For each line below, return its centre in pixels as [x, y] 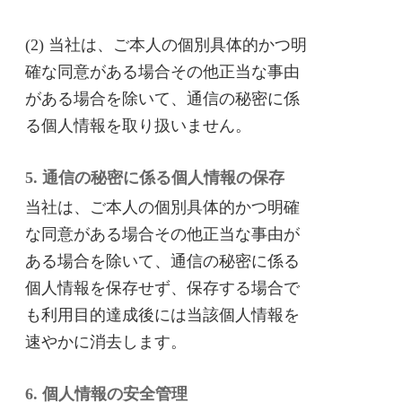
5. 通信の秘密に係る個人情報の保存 [155, 178]
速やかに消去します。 [106, 342]
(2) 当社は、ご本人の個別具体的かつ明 [166, 45]
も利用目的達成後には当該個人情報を [162, 315]
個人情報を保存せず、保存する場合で [162, 288]
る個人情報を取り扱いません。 [138, 126]
